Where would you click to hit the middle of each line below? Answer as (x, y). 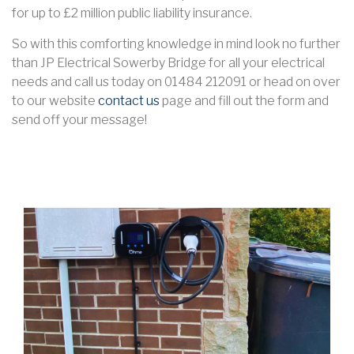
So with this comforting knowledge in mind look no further (176, 44)
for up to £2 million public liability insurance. (133, 13)
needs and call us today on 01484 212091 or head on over (176, 82)
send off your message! (79, 120)
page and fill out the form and (244, 101)
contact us (129, 101)
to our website (55, 101)
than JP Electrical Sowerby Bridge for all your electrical (168, 63)
